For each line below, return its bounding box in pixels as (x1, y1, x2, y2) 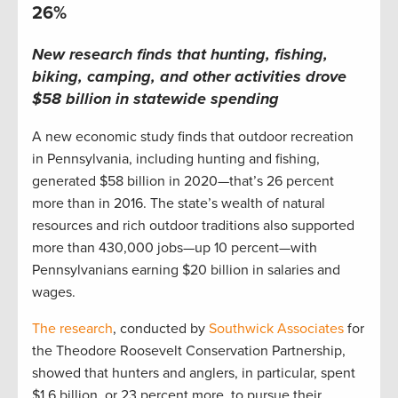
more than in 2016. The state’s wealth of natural (32, 195, 325, 213)
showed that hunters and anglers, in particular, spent (32, 364, 355, 383)
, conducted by (113, 320, 209, 338)
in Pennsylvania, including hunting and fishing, (32, 150, 320, 169)
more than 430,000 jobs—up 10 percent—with (32, 239, 317, 258)
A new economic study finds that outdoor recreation (32, 128, 354, 147)
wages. (32, 283, 76, 302)
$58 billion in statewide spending (32, 89, 279, 109)
